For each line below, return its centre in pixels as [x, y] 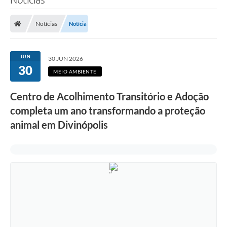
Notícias [46, 24]
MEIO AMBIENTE [75, 72]
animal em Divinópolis [59, 125]
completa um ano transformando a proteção [108, 111]
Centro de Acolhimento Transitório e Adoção [109, 97]
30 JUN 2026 [66, 59]
